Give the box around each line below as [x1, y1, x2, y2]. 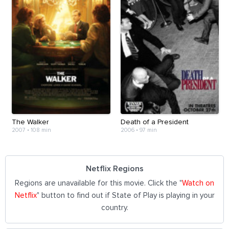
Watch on [182, 179, 214, 187]
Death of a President [120, 118, 189, 126]
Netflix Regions [86, 164, 144, 173]
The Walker [12, 118, 49, 126]
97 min [139, 127, 157, 133]
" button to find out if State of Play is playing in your [36, 191, 215, 199]
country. [101, 203, 128, 212]
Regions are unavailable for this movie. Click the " [15, 179, 182, 187]
